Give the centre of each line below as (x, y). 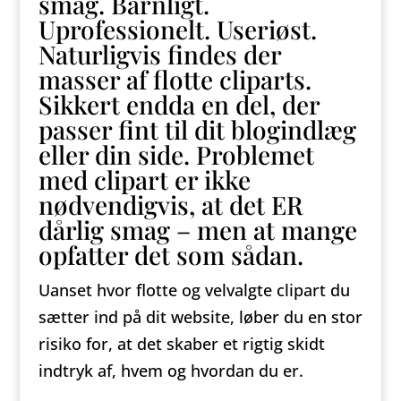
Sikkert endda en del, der (179, 104)
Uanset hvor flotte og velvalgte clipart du (194, 290)
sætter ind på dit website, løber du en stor (200, 317)
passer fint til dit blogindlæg (197, 129)
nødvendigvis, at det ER (171, 205)
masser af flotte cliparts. (175, 79)
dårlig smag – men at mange (197, 230)
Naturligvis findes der (159, 54)
